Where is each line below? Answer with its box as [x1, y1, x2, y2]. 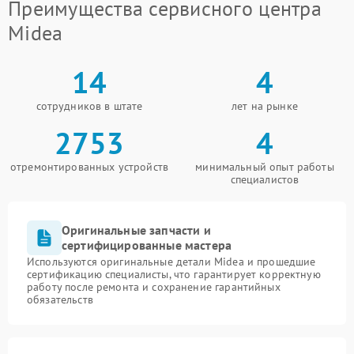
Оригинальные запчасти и [62, 222, 211, 238]
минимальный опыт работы [195, 160, 334, 174]
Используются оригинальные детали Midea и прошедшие [27, 254, 316, 269]
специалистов [230, 172, 299, 186]
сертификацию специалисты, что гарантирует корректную [27, 267, 321, 281]
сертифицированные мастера [62, 237, 232, 253]
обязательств [27, 292, 93, 307]
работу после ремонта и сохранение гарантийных [27, 280, 281, 294]
